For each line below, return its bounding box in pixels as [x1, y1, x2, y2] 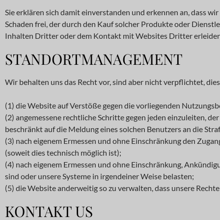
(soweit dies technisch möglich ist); [5, 148, 121, 157]
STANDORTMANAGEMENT [5, 49, 183, 69]
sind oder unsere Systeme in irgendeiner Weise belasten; [5, 171, 194, 181]
